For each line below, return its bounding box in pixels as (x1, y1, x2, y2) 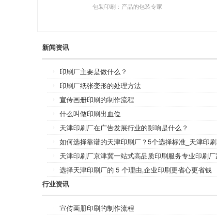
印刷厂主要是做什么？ (60, 66, 127, 76)
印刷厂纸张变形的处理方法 (60, 80, 141, 90)
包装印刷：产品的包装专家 (93, 2, 162, 10)
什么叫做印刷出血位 (60, 108, 121, 118)
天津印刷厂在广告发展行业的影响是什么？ (60, 123, 188, 132)
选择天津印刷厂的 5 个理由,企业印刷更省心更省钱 (60, 165, 212, 174)
